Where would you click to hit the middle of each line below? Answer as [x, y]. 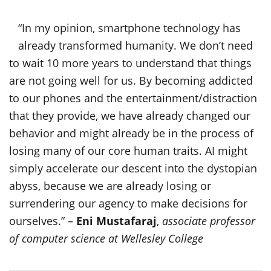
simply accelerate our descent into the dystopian [133, 168]
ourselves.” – [43, 221]
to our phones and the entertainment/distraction [133, 98]
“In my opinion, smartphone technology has [129, 28]
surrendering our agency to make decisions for [128, 203]
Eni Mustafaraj [116, 221]
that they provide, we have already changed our [130, 116]
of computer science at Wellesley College [106, 238]
